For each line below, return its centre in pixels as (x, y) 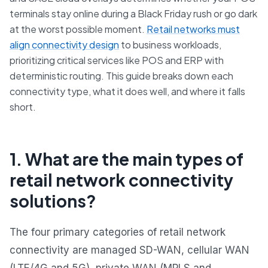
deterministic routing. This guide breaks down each (121, 76)
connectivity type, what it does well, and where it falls (127, 92)
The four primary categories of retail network (118, 232)
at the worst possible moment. (78, 29)
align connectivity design (64, 45)
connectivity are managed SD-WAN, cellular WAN (130, 250)
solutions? (53, 201)
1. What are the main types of (127, 159)
